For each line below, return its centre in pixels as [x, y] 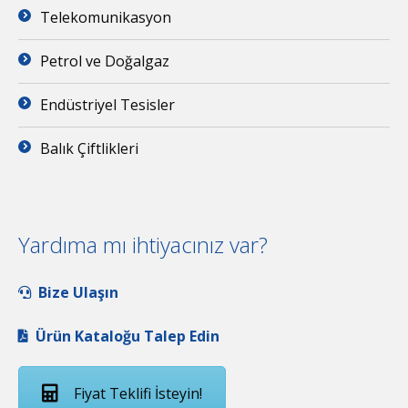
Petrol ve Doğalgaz [105, 61]
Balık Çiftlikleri [89, 148]
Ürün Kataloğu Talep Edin [127, 336]
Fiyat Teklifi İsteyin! [138, 393]
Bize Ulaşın [78, 292]
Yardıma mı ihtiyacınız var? [143, 244]
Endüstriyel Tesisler [107, 104]
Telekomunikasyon [106, 17]
